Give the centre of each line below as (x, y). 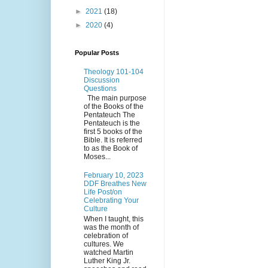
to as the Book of (111, 149)
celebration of (106, 235)
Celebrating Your (111, 201)
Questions (100, 88)
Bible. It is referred (113, 140)
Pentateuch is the (112, 124)
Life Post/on (103, 192)
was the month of (111, 227)
